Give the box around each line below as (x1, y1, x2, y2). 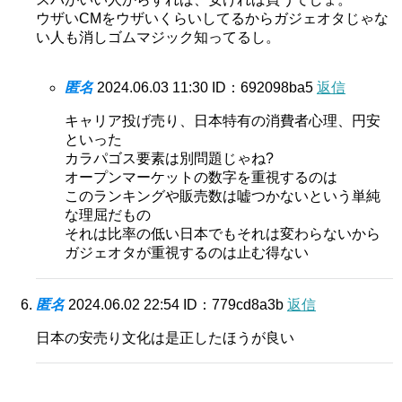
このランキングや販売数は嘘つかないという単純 (65, 188, 380, 204)
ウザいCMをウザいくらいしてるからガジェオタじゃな (36, 10, 389, 26)
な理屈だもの (65, 206, 151, 223)
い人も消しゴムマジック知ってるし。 (36, 29, 280, 45)
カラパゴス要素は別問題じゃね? (65, 150, 274, 166)
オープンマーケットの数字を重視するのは (65, 169, 337, 185)
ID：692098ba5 (212, 79, 317, 95)
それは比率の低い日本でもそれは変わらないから (65, 225, 380, 241)
